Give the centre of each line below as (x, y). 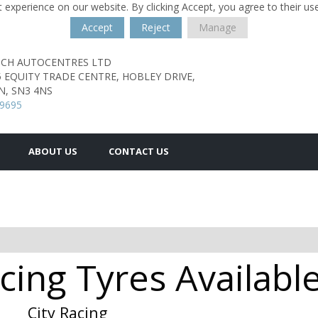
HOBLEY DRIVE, (159, 76)
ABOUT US (53, 151)
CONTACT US (139, 151)
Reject (156, 27)
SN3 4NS (32, 91)
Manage (218, 27)
